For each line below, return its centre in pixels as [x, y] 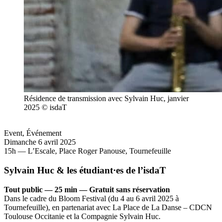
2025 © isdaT [45, 108]
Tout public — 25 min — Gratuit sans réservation [87, 189]
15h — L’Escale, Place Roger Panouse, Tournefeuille [87, 151]
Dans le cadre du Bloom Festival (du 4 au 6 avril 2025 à [91, 198]
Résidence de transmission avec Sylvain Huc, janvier [106, 99]
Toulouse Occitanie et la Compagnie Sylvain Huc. [82, 216]
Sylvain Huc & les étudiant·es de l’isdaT [85, 170]
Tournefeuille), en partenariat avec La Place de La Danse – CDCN [108, 207]
